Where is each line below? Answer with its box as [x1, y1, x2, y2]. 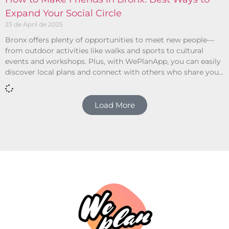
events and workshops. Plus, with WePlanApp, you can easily [5, 56, 221, 66]
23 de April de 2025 [5, 20, 63, 28]
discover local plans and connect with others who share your [5, 67, 222, 77]
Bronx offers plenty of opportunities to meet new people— [5, 35, 214, 44]
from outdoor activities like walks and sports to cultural [5, 45, 203, 55]
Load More [94, 100, 135, 110]
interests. [5, 78, 38, 87]
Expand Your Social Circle [5, 7, 122, 19]
